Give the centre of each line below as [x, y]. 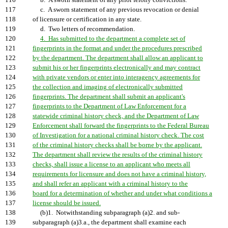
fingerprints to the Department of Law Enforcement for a [109, 106]
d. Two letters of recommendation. [84, 29]
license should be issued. [67, 203]
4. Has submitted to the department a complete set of [113, 39]
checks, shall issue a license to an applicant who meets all [111, 164]
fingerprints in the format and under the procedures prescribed [117, 48]
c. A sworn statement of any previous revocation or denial [116, 10]
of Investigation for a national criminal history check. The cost [118, 135]
